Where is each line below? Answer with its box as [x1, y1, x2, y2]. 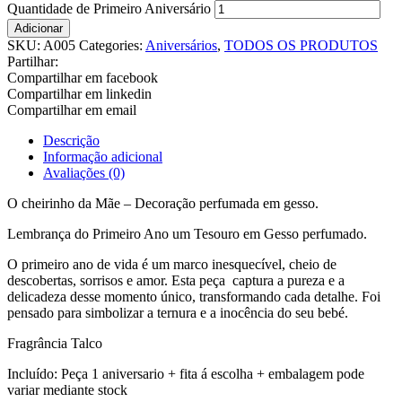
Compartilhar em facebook [7, 70, 158, 86]
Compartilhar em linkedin [7, 86, 152, 102]
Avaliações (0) [43, 165, 125, 181]
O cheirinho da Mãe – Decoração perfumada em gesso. [7, 196, 319, 212]
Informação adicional [43, 149, 162, 165]
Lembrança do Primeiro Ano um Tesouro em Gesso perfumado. [7, 226, 367, 242]
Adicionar [14, 22, 63, 36]
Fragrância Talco [7, 336, 102, 352]
